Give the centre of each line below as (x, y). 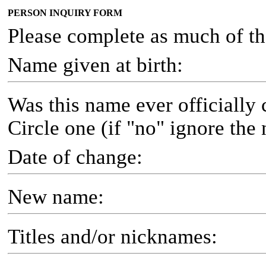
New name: (56, 197)
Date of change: (75, 157)
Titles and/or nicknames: (113, 236)
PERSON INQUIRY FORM (65, 13)
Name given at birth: (95, 65)
